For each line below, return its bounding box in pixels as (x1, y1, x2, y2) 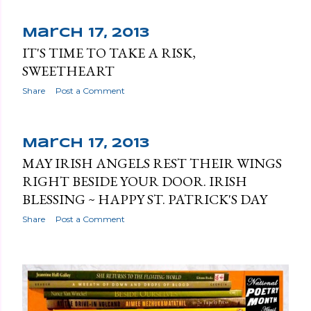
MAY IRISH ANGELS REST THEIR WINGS (22, 153, 282, 172)
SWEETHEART (22, 61, 115, 80)
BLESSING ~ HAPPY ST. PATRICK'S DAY (22, 190, 267, 208)
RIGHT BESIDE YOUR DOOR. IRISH (22, 171, 247, 190)
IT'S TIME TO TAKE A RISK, (22, 43, 196, 62)
